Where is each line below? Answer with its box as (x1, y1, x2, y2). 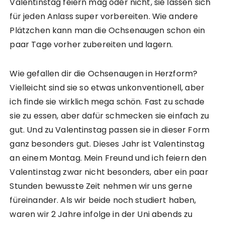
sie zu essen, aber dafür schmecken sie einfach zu (10, 109, 209, 122)
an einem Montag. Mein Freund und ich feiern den (10, 152, 207, 164)
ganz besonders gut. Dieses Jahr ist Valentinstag (10, 138, 204, 150)
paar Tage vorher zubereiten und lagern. (10, 38, 173, 50)
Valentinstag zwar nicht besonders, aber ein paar (10, 166, 208, 178)
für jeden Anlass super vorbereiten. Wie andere (10, 10, 198, 22)
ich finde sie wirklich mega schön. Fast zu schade (10, 95, 204, 107)
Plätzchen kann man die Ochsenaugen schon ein (10, 24, 205, 36)
